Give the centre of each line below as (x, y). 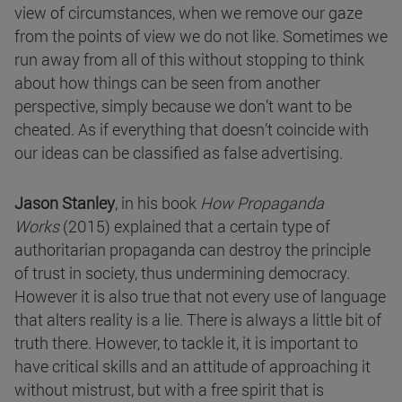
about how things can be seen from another (167, 83)
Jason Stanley (65, 203)
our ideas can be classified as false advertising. (179, 153)
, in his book (157, 203)
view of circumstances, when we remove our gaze (188, 13)
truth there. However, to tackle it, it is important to (186, 343)
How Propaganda (262, 203)
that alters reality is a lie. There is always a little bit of (198, 320)
